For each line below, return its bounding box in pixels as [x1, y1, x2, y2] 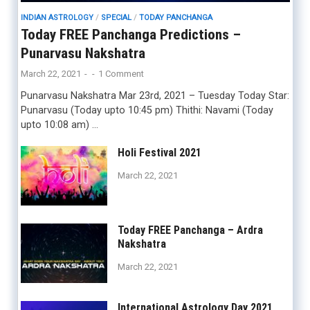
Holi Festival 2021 [117, 146, 201, 160]
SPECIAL [100, 12, 131, 22]
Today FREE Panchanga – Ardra [117, 224, 263, 237]
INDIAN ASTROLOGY [20, 12, 93, 22]
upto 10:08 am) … [20, 118, 98, 131]
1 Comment [98, 68, 144, 79]
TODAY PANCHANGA [138, 12, 212, 22]
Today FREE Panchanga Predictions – [20, 26, 241, 43]
